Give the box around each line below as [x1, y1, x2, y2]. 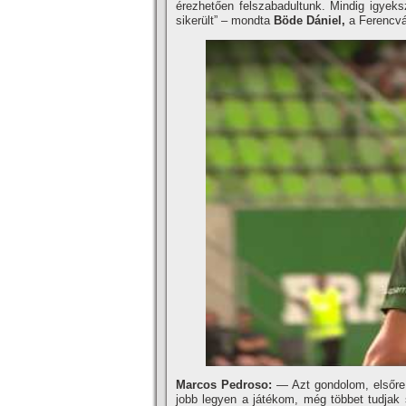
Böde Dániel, [274, 14, 349, 27]
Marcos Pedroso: [176, 378, 272, 391]
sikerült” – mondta [176, 14, 274, 27]
